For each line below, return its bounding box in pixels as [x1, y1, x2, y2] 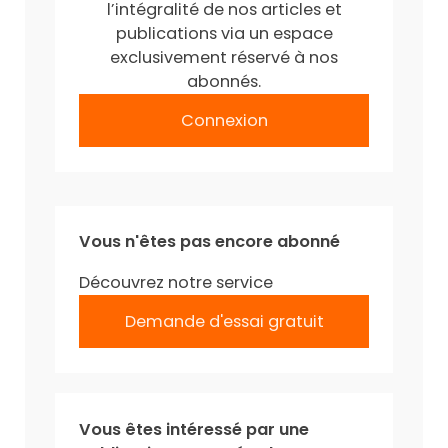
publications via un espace [115, 21, 333, 45]
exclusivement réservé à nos [110, 45, 338, 69]
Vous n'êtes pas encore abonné [79, 230, 341, 254]
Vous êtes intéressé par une [79, 417, 310, 441]
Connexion [180, 108, 268, 132]
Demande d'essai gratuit [124, 309, 324, 333]
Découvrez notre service [79, 270, 274, 294]
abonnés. [187, 69, 261, 93]
